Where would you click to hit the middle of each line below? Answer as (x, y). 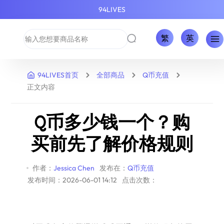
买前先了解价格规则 (112, 144)
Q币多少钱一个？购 (112, 122)
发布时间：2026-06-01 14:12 (72, 180)
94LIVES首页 (58, 75)
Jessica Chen (74, 168)
